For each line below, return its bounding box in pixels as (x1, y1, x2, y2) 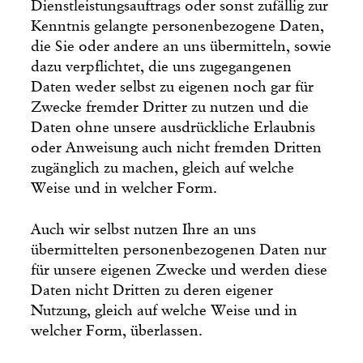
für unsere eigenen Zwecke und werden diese (31, 262, 328, 278)
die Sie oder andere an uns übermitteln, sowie (31, 38, 332, 54)
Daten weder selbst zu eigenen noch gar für (31, 79, 314, 95)
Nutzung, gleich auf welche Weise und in (31, 302, 298, 318)
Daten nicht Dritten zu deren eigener (31, 282, 274, 298)
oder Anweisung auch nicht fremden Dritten (31, 139, 322, 156)
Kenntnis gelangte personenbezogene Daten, (31, 18, 325, 34)
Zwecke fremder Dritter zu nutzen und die (31, 99, 310, 115)
